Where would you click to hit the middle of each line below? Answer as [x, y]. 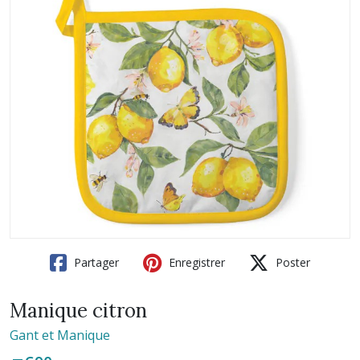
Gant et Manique [60, 335]
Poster [291, 262]
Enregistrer [195, 262]
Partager [95, 262]
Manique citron [78, 311]
